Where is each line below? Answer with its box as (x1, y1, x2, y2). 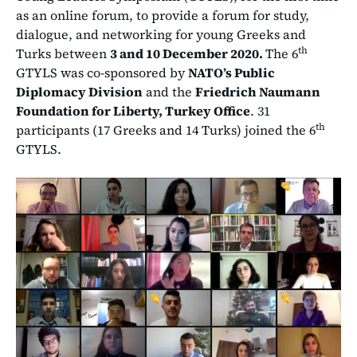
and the (143, 82, 195, 100)
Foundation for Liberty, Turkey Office (16, 101, 250, 120)
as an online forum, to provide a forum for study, (16, 6, 309, 24)
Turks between (16, 44, 110, 62)
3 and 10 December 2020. (110, 44, 265, 62)
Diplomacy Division (16, 82, 143, 100)
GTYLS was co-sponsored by (16, 63, 188, 81)
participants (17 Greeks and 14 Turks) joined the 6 (16, 120, 316, 139)
